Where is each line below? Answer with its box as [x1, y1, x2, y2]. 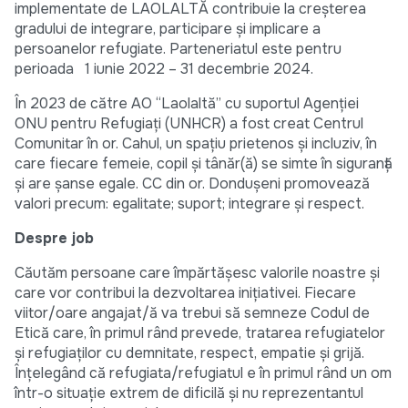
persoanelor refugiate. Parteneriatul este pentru [15, 39, 342, 59]
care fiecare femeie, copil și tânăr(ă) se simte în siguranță [15, 154, 393, 174]
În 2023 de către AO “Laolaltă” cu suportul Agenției [15, 94, 359, 114]
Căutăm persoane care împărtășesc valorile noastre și [15, 263, 380, 283]
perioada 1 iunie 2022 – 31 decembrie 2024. [15, 59, 313, 79]
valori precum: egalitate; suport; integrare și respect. [15, 194, 364, 214]
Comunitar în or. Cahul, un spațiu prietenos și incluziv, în [15, 134, 377, 154]
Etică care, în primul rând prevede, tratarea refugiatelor [15, 323, 385, 343]
